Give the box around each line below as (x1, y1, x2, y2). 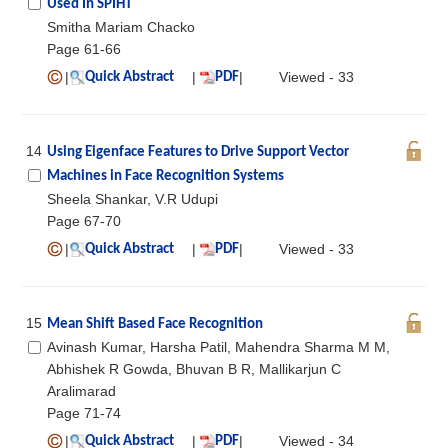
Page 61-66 (47, 40, 121, 57)
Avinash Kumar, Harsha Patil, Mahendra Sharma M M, (47, 338, 390, 355)
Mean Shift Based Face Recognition (47, 316, 263, 332)
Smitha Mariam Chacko (47, 18, 195, 35)
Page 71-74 (47, 404, 121, 421)
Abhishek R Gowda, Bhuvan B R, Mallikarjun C (47, 360, 341, 377)
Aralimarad (47, 382, 116, 399)
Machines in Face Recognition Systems (47, 168, 284, 184)
